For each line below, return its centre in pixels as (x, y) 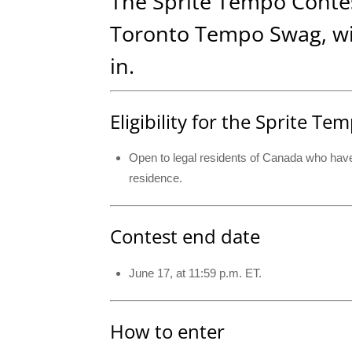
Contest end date (185, 236)
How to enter (167, 331)
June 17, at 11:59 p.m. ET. (195, 273)
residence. (156, 178)
